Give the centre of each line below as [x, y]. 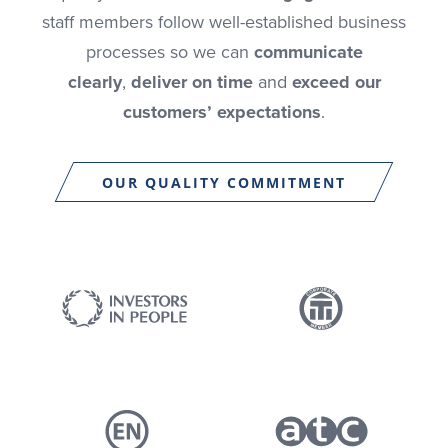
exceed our [336, 82]
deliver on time [191, 82]
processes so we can [169, 52]
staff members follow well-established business [224, 22]
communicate [308, 52]
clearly [94, 82]
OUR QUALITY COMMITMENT [224, 182]
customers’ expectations [222, 112]
